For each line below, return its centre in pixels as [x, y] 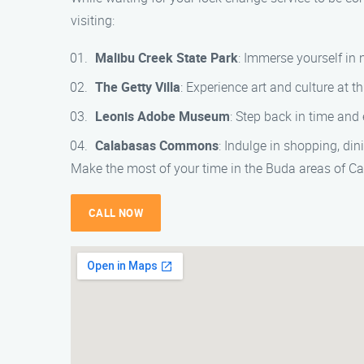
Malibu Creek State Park [167, 58]
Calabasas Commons [157, 145]
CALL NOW [116, 213]
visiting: [93, 20]
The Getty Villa [138, 87]
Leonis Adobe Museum [162, 116]
